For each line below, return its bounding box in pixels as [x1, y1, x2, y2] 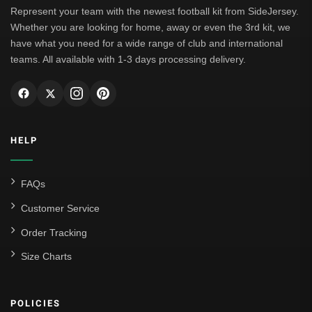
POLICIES [10, 297, 61, 310]
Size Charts [21, 251, 72, 262]
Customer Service [21, 203, 100, 214]
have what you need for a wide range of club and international [10, 38, 283, 49]
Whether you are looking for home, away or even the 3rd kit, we [10, 22, 290, 33]
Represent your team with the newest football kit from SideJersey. [10, 6, 299, 17]
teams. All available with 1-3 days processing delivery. [10, 54, 246, 65]
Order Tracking [21, 227, 87, 238]
